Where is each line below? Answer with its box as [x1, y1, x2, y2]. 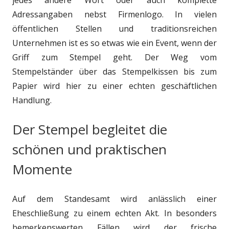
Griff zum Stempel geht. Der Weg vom [12, 51, 217, 63]
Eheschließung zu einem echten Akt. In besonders [12, 207, 217, 219]
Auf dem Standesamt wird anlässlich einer [12, 193, 217, 204]
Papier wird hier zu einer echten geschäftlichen [12, 80, 217, 91]
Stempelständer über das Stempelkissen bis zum [12, 65, 217, 77]
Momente [12, 159, 72, 178]
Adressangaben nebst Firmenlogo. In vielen [12, 8, 217, 20]
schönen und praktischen [12, 140, 167, 158]
